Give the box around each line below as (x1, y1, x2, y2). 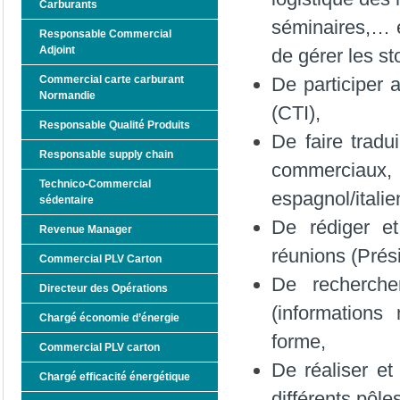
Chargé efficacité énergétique (39, 371, 190, 383)
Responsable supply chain (39, 148, 173, 161)
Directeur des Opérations (39, 282, 168, 295)
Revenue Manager (39, 223, 132, 236)
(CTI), (271, 102, 321, 125)
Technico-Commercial (39, 178, 151, 190)
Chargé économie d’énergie (39, 312, 179, 324)
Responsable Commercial (39, 28, 171, 40)
